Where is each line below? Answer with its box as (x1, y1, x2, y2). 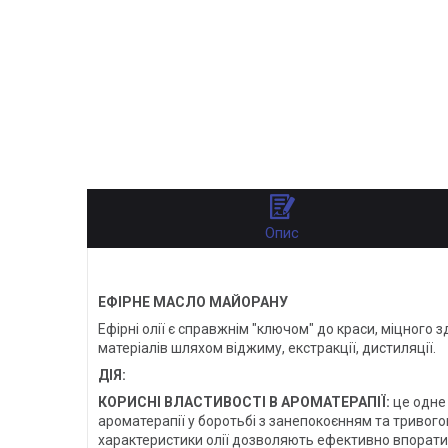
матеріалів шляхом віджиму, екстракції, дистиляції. (98, 339, 436, 356)
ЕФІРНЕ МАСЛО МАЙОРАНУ (98, 293, 288, 310)
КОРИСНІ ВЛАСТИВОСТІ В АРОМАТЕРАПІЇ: (98, 393, 390, 410)
